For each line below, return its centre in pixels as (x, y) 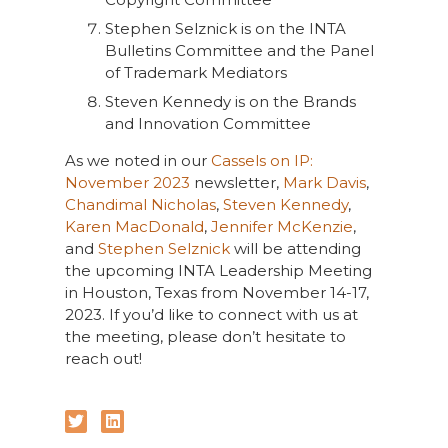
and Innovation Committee (207, 123)
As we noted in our (137, 160)
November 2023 (127, 182)
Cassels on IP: (261, 160)
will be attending (295, 248)
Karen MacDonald (134, 226)
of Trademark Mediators (195, 72)
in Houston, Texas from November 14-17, (216, 292)
